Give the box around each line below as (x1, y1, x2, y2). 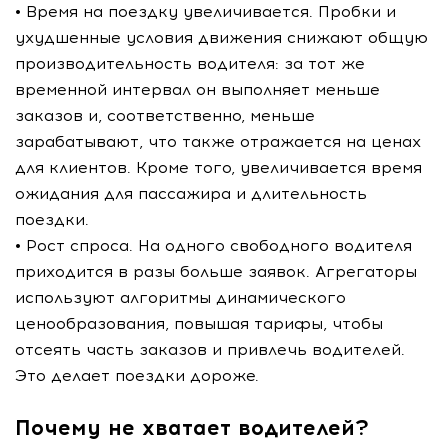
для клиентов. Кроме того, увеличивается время (15, 158, 422, 177)
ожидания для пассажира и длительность (15, 184, 367, 203)
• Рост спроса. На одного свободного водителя (15, 236, 412, 255)
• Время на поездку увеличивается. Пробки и (15, 2, 396, 21)
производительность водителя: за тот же (15, 54, 365, 73)
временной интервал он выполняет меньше (15, 80, 380, 99)
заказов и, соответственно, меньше (15, 106, 315, 125)
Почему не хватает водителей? (15, 415, 369, 440)
